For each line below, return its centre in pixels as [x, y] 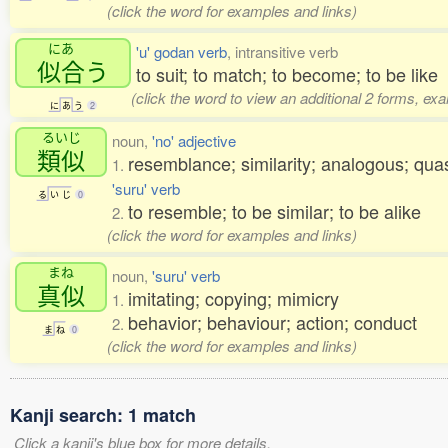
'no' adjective [194, 140]
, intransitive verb [282, 51]
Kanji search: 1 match [103, 415]
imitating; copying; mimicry [233, 298]
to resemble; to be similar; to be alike [274, 211]
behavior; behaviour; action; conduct [272, 322]
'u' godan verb [181, 51]
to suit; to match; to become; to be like [287, 74]
